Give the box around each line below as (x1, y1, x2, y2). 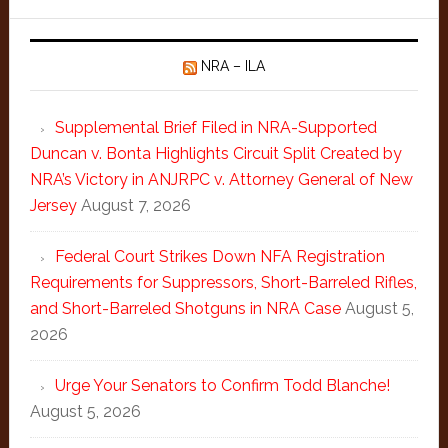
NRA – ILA (200, 58, 265, 74)
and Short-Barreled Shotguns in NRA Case (29, 299, 341, 318)
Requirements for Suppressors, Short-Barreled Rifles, (29, 273, 417, 292)
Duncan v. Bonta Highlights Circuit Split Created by (29, 144, 402, 163)
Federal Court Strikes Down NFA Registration (54, 247, 385, 266)
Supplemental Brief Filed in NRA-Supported (54, 118, 377, 137)
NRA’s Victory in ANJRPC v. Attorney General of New (29, 170, 413, 189)
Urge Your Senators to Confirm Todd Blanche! (54, 376, 390, 395)
